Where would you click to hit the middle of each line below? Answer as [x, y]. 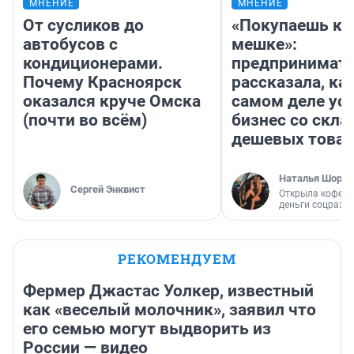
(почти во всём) [85, 121]
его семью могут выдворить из [147, 329]
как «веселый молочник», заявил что [169, 310]
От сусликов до [83, 26]
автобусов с [70, 45]
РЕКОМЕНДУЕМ [177, 259]
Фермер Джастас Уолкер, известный [168, 291]
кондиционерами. [93, 64]
